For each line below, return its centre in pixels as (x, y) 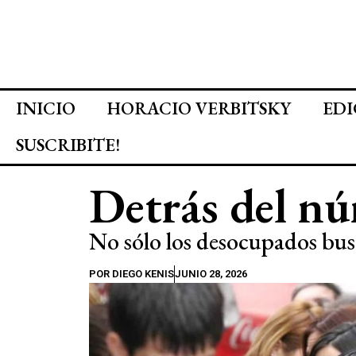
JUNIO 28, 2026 (211, 274)
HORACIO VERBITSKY (199, 108)
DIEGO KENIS (142, 274)
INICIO (46, 108)
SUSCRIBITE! (68, 145)
